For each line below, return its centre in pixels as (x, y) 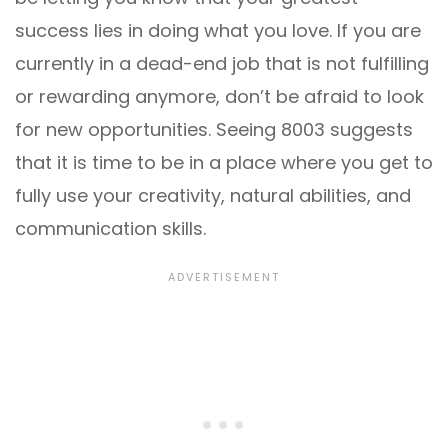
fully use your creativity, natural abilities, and (213, 196)
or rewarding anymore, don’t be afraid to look (219, 97)
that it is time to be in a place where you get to (224, 163)
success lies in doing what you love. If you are (218, 31)
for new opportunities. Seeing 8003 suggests (214, 130)
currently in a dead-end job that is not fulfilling (222, 64)
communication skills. (110, 229)
